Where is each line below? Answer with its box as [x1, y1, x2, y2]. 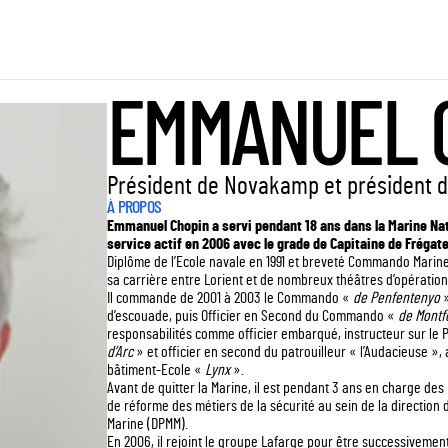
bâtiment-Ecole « [107, 362, 202, 378]
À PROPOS [107, 199, 162, 217]
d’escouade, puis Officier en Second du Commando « [107, 308, 395, 324]
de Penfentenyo [353, 290, 440, 306]
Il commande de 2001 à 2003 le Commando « [107, 290, 350, 306]
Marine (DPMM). [107, 416, 188, 432]
